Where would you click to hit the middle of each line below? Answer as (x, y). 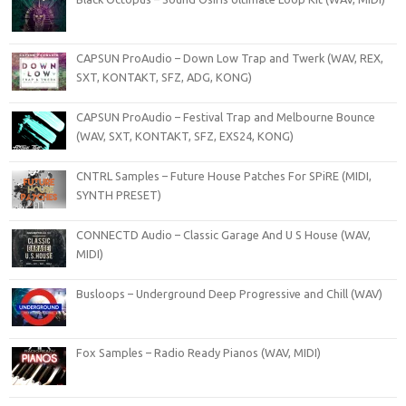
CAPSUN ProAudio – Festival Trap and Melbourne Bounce (226, 116)
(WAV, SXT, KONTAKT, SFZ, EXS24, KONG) (185, 135)
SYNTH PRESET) (119, 194)
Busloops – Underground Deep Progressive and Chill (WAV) (229, 293)
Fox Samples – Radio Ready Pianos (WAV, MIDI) (198, 352)
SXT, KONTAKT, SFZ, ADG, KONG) (164, 77)
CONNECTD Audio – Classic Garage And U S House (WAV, (223, 234)
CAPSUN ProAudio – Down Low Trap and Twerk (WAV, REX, (230, 58)
